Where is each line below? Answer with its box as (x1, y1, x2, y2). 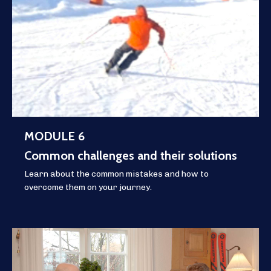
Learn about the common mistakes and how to (24, 169, 209, 180)
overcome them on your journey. (24, 182, 152, 193)
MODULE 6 (24, 129, 85, 144)
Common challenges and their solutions (24, 148, 237, 163)
